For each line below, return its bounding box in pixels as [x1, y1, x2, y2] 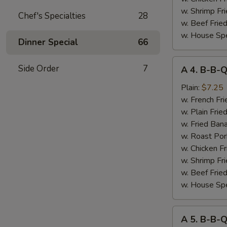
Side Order [18, 63, 59, 74]
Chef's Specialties [18, 10, 86, 22]
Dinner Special [18, 36, 78, 48]
